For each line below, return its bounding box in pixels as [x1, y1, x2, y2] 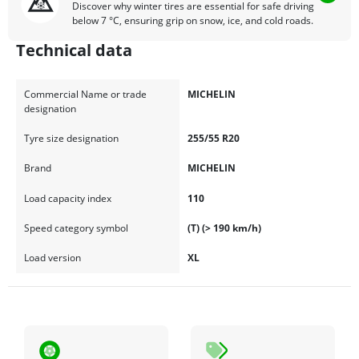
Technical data [16, 39, 132, 62]
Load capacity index [23, 191, 111, 205]
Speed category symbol [23, 220, 128, 235]
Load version [23, 250, 81, 264]
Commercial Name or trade [23, 87, 147, 102]
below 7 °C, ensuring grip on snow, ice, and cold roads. [72, 14, 313, 28]
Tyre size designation [23, 131, 119, 146]
